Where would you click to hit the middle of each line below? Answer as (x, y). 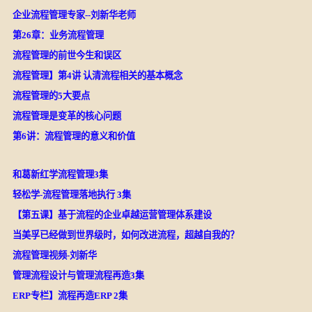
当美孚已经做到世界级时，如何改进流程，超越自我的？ (125, 235)
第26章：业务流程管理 (58, 35)
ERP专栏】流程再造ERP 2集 (70, 295)
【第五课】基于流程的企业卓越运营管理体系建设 (112, 214)
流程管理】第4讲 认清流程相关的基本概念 (97, 75)
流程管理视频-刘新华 (54, 255)
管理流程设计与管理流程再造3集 (78, 275)
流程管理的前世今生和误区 (67, 55)
